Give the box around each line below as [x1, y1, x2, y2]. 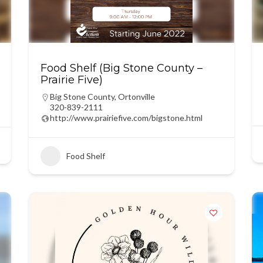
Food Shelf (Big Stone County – [40, 62, 203, 75]
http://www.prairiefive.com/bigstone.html [49, 113, 203, 123]
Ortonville [117, 92, 155, 102]
